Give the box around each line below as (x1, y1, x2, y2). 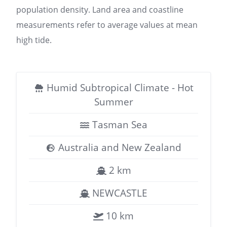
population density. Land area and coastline (16, 4, 183, 15)
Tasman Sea (90, 118, 147, 131)
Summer (94, 95, 133, 108)
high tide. (16, 34, 52, 46)
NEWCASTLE (90, 186, 147, 200)
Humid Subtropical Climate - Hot (44, 81, 194, 94)
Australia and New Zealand (56, 140, 181, 154)
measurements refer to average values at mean (16, 19, 198, 30)
